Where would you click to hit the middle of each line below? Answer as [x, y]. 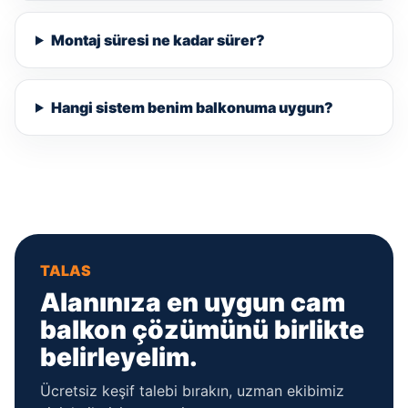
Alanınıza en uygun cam [193, 302]
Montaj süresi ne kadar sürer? [158, 40]
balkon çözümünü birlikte [202, 329]
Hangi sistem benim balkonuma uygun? [192, 107]
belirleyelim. [119, 357]
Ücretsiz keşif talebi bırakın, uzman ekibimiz [192, 390]
